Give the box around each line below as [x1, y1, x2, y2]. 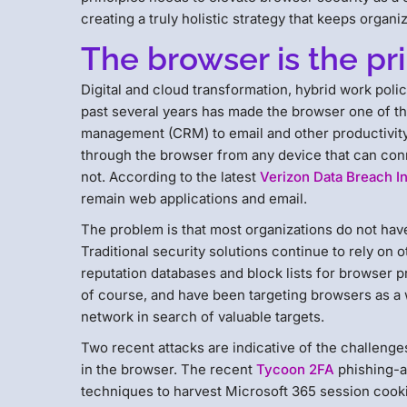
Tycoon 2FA [256, 360, 335, 378]
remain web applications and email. [81, 189, 308, 207]
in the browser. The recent [81, 360, 257, 378]
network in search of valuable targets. [81, 307, 325, 325]
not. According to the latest [81, 167, 261, 185]
